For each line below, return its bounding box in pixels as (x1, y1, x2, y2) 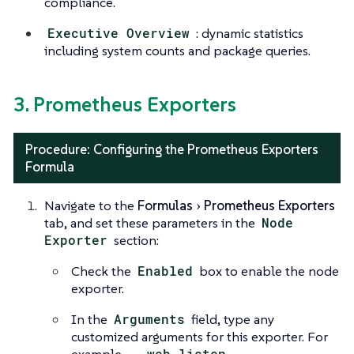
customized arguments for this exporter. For (71, 327, 328, 345)
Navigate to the (44, 196, 137, 214)
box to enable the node (196, 262, 340, 280)
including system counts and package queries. (44, 42, 311, 60)
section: (111, 231, 160, 249)
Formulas (137, 196, 193, 214)
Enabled (137, 262, 194, 279)
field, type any (188, 310, 275, 328)
